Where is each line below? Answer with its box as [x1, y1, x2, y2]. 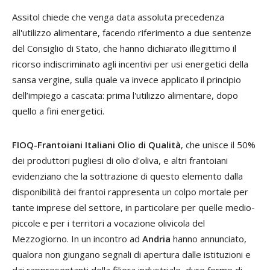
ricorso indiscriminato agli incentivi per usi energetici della [12, 58, 248, 71]
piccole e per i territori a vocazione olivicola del [12, 217, 205, 230]
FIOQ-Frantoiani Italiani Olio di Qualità [12, 139, 181, 151]
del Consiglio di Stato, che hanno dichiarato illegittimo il [12, 42, 236, 55]
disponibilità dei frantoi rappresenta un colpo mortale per [12, 186, 248, 198]
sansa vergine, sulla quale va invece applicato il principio [12, 74, 241, 86]
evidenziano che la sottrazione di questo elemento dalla [12, 170, 243, 183]
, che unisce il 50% [181, 139, 256, 151]
